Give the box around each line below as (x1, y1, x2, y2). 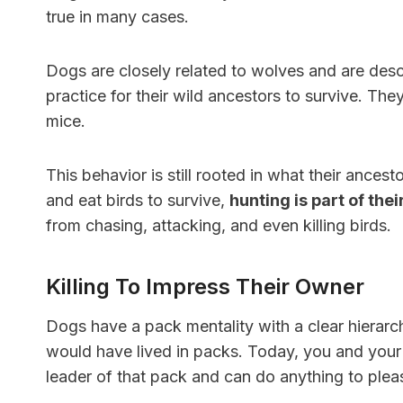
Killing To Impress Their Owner (46, 273, 364, 300)
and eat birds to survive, (46, 191, 229, 210)
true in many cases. (46, 7, 193, 27)
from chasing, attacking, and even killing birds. (46, 216, 391, 236)
